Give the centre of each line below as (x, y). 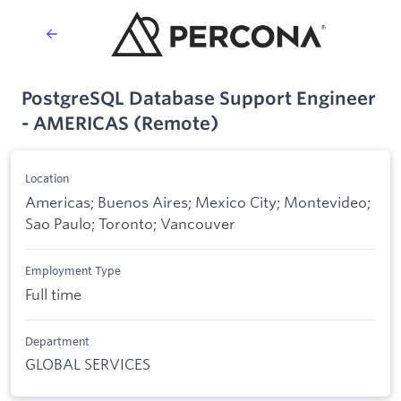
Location (47, 179)
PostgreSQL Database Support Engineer (199, 98)
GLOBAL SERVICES (88, 364)
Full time (53, 294)
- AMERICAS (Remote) (120, 123)
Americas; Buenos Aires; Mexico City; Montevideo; (198, 201)
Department (57, 341)
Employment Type (73, 271)
